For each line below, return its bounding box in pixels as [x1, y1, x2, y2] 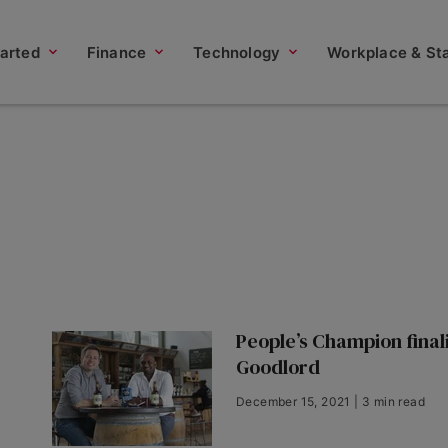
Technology [193, 42, 281, 62]
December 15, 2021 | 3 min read [236, 394, 425, 409]
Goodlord [236, 353, 320, 381]
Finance [86, 42, 147, 62]
